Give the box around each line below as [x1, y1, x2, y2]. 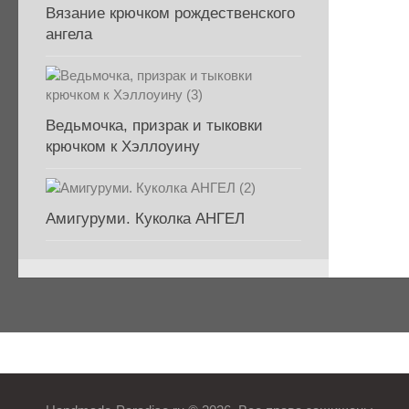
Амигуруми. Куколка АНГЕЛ [46, 210, 245, 227]
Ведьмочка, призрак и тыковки [46, 117, 263, 134]
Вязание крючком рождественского [46, 5, 295, 22]
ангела [46, 26, 92, 43]
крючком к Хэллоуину [46, 138, 200, 155]
